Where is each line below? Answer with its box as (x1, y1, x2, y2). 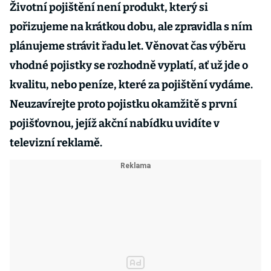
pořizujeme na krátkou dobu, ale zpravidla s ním (10, 20, 252, 33)
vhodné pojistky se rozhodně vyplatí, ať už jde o (10, 59, 248, 72)
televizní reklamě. (10, 136, 102, 149)
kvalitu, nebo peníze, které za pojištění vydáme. (10, 78, 253, 91)
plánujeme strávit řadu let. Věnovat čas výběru (10, 39, 246, 53)
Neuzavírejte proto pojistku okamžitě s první (10, 97, 237, 111)
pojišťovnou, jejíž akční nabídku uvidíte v (10, 117, 220, 130)
